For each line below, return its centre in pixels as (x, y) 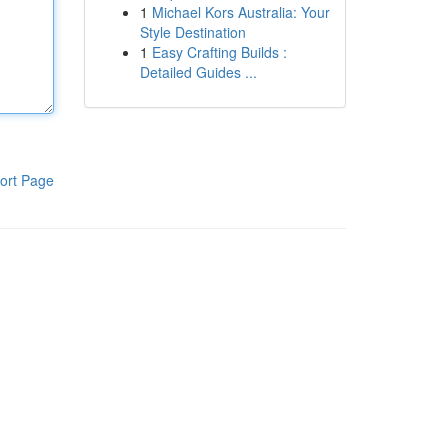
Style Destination (192, 32)
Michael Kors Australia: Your (240, 12)
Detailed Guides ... (198, 72)
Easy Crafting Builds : (219, 52)
